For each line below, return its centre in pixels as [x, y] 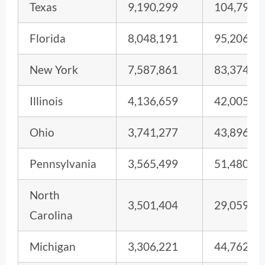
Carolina [51, 215]
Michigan [53, 246]
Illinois [46, 101]
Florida [48, 38]
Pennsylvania [63, 163]
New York [54, 69]
